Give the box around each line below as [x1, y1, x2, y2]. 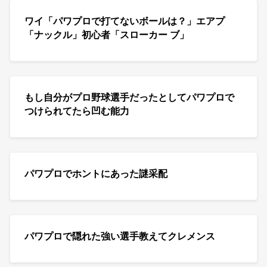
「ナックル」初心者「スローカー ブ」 [24, 28, 189, 41]
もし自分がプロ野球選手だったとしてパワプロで [24, 91, 234, 104]
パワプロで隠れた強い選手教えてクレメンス [24, 229, 215, 243]
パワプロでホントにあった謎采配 [24, 167, 167, 180]
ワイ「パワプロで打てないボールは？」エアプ [24, 14, 225, 27]
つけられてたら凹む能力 [24, 104, 129, 117]
